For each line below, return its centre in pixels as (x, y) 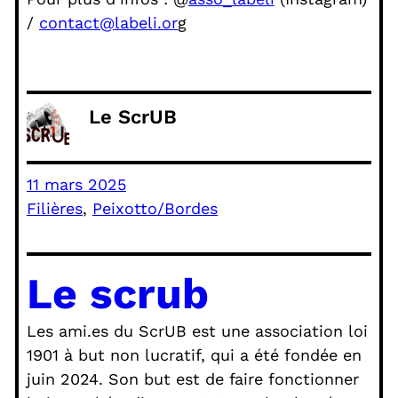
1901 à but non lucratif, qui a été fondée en (194, 354)
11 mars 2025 (76, 185)
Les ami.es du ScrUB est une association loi (197, 330)
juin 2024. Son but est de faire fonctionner (192, 378)
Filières (54, 209)
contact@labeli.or (108, 23)
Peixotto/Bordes (155, 209)
